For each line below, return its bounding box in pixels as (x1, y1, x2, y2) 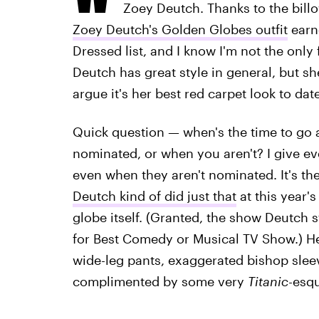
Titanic (247, 273, 288, 289)
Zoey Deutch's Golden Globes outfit (72, 21, 288, 37)
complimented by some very (72, 273, 248, 289)
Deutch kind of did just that (72, 188, 236, 204)
